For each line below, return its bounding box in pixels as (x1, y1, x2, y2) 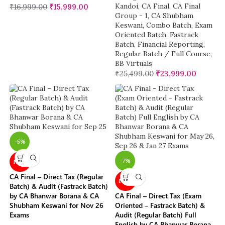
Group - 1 (115, 11, 148, 21)
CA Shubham (151, 11, 193, 21)
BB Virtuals (115, 59, 152, 68)
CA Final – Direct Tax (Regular (10, 172, 104, 182)
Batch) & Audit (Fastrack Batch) (10, 181, 108, 191)
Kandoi (115, 2, 138, 11)
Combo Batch (146, 21, 191, 30)
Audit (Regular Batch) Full (115, 210, 196, 220)
